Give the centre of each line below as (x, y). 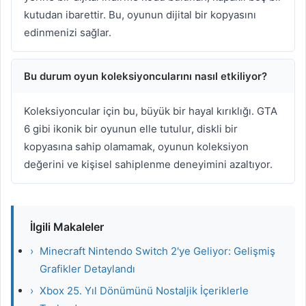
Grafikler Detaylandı (87, 268)
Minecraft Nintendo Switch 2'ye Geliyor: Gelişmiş (157, 251)
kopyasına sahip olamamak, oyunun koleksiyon (136, 146)
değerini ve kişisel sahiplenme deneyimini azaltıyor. (148, 164)
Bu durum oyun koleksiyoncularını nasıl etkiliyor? (145, 76)
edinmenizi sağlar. (68, 32)
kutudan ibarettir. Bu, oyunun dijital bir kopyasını (140, 14)
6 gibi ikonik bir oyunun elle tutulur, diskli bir (131, 128)
